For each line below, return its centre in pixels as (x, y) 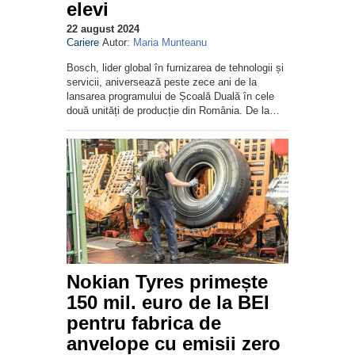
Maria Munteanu (170, 43)
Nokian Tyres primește (167, 282)
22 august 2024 (103, 29)
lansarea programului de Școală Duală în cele (170, 97)
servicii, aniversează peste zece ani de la (162, 82)
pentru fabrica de (144, 323)
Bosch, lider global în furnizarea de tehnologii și (175, 68)
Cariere (83, 43)
